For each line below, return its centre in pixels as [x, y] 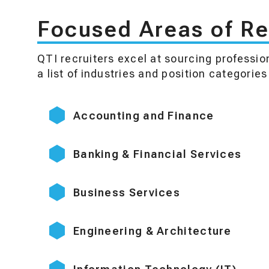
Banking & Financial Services [158, 154]
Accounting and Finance [144, 116]
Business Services [127, 192]
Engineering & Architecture [153, 231]
